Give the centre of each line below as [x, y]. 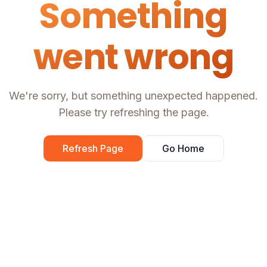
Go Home [183, 149]
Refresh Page [93, 149]
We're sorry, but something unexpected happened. [133, 96]
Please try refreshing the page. [133, 113]
